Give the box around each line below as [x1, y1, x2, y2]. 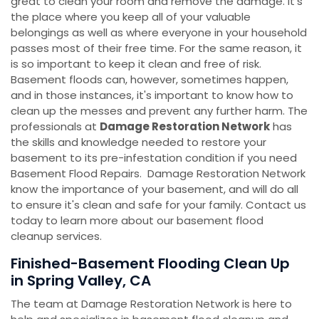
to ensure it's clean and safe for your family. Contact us [11, 197, 306, 213]
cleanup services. [11, 229, 102, 244]
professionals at [11, 119, 100, 135]
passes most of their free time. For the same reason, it [11, 41, 302, 56]
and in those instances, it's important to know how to [11, 88, 293, 103]
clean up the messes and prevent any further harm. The [11, 103, 308, 119]
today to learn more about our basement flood [11, 213, 263, 229]
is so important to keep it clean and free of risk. [11, 56, 261, 72]
